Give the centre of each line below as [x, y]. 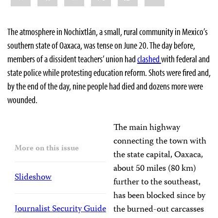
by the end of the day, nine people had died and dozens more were [105, 86]
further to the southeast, [157, 183]
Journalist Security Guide [60, 209]
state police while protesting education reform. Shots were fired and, [109, 73]
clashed [149, 59]
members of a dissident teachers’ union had [72, 59]
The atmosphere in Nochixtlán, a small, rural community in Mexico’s [108, 32]
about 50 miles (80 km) [155, 169]
